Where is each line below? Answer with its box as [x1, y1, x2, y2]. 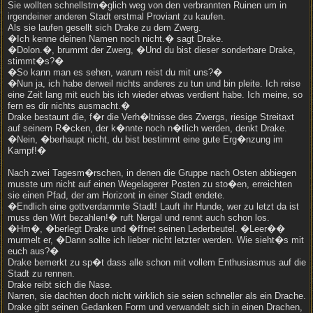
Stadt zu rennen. [8, 268, 75, 279]
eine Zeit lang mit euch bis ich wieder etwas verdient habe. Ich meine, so [8, 89, 303, 100]
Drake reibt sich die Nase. [8, 279, 112, 290]
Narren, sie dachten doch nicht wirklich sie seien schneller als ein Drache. [8, 291, 306, 301]
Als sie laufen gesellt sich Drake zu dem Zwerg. [8, 22, 201, 33]
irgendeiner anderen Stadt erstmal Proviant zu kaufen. [8, 11, 226, 22]
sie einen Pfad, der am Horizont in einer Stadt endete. [8, 190, 225, 201]
